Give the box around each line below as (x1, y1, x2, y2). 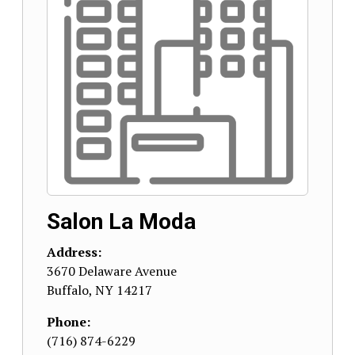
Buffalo (47, 281, 89, 299)
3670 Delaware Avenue (47, 262, 177, 280)
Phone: (47, 313, 90, 330)
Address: (47, 243, 101, 261)
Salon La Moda (47, 208, 196, 235)
